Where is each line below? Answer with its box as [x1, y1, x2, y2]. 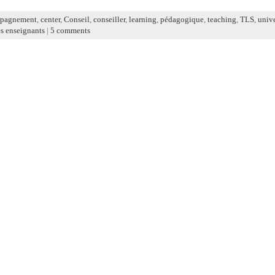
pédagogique [160, 15, 204, 24]
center [40, 15, 60, 24]
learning [128, 15, 157, 24]
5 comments [50, 26, 90, 35]
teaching [207, 15, 236, 24]
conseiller [93, 15, 125, 24]
